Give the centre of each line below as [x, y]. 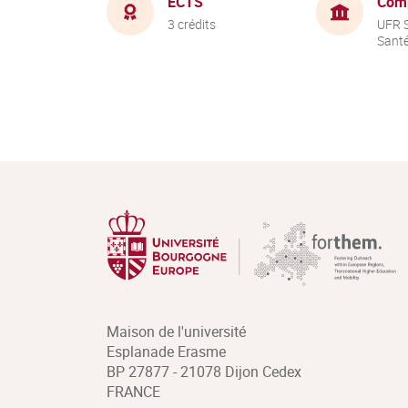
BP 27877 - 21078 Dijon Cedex [204, 372]
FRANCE [133, 392]
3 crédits [192, 24]
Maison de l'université [176, 331]
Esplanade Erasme [166, 352]
